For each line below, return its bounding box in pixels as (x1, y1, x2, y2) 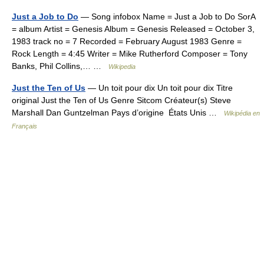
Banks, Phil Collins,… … (12, 61, 108, 71)
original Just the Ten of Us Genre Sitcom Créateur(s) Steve (12, 95, 231, 105)
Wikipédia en (224, 110, 260, 117)
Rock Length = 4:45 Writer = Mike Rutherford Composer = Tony (12, 49, 247, 58)
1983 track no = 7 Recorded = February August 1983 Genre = (12, 37, 242, 46)
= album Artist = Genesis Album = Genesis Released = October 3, (12, 24, 255, 34)
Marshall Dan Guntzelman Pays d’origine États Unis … (12, 108, 224, 117)
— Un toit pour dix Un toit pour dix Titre (85, 83, 233, 93)
